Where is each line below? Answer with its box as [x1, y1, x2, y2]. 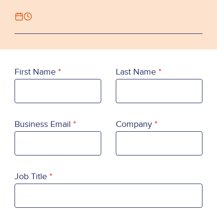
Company [116, 119, 152, 129]
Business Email [15, 119, 71, 129]
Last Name [116, 67, 156, 77]
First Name [15, 67, 56, 77]
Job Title [15, 171, 47, 182]
